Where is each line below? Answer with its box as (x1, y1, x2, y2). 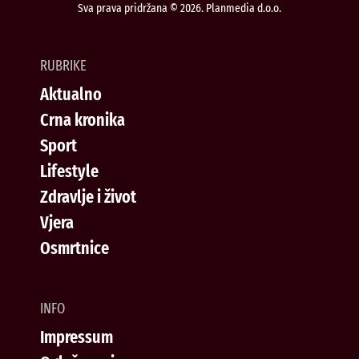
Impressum (40, 325, 113, 348)
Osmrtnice (40, 236, 109, 259)
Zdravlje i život (40, 185, 136, 208)
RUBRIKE (40, 56, 87, 75)
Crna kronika (40, 108, 125, 131)
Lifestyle (40, 159, 99, 182)
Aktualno (40, 83, 102, 105)
